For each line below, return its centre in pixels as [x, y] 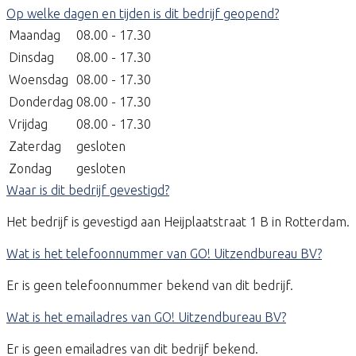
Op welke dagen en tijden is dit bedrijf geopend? [143, 14]
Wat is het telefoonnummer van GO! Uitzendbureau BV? [164, 254]
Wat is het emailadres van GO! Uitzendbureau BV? [146, 317]
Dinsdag [31, 58]
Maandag [35, 35]
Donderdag [41, 102]
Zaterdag [35, 147]
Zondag [30, 169]
